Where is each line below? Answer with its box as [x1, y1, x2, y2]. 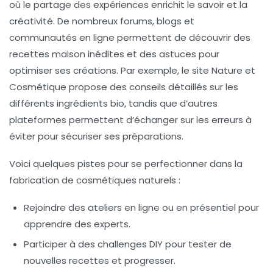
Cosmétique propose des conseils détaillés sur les [9, 80, 238, 94]
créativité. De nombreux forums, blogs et [9, 15, 194, 28]
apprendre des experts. [24, 218, 130, 231]
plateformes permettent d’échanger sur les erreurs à [9, 113, 252, 127]
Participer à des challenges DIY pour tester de [24, 238, 232, 251]
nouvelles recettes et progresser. [24, 254, 175, 268]
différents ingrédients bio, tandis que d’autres [9, 97, 218, 110]
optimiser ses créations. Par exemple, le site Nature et [9, 64, 255, 77]
